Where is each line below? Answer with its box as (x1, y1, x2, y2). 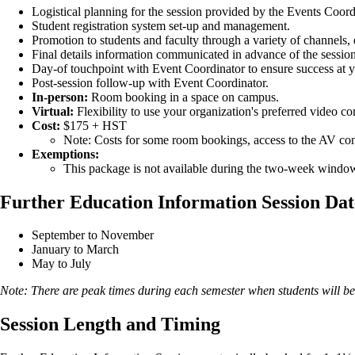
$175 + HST (60, 118, 127, 132)
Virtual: (32, 104, 74, 118)
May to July (32, 257, 91, 271)
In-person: (32, 90, 88, 104)
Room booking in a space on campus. (88, 90, 279, 104)
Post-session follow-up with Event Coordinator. (32, 75, 269, 90)
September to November (32, 228, 154, 242)
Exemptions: (32, 147, 99, 161)
